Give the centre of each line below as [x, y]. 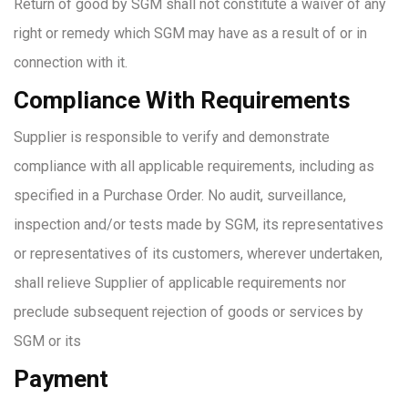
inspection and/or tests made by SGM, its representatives [199, 224]
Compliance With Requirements [182, 100]
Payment [61, 379]
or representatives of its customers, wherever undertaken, [198, 254]
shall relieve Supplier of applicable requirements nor [180, 283]
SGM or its [47, 341]
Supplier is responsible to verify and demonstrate [172, 137]
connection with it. [71, 62]
